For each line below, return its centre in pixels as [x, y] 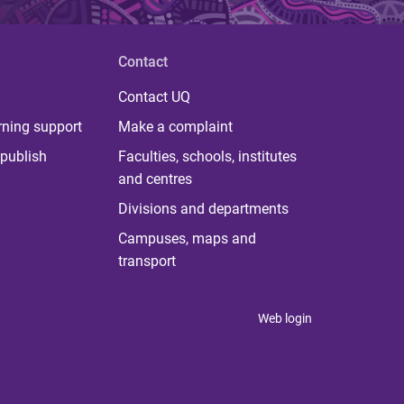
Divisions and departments [203, 209]
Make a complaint [175, 127]
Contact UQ [154, 97]
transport [147, 262]
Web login [285, 319]
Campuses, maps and [187, 239]
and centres [155, 179]
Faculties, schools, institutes [207, 157]
